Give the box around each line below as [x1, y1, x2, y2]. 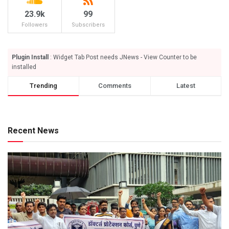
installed [12, 63, 36, 71]
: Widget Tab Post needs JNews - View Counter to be [49, 53, 197, 61]
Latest [176, 81, 195, 89]
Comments [98, 81, 131, 89]
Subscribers [71, 21, 105, 28]
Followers [21, 21, 48, 28]
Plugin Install [12, 53, 49, 61]
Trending [30, 81, 58, 89]
